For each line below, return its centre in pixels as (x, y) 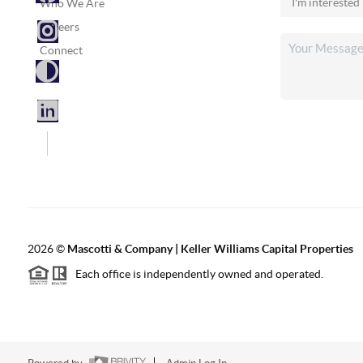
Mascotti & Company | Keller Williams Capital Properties (210, 249)
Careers (59, 27)
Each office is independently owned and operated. (195, 274)
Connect (61, 50)
